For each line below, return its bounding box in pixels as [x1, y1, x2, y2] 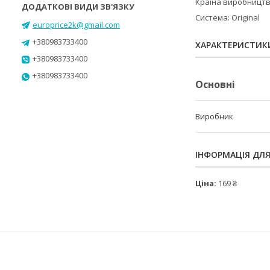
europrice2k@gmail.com [33, 19, 120, 30]
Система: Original [195, 12, 260, 23]
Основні [195, 78, 235, 91]
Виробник [195, 111, 233, 122]
